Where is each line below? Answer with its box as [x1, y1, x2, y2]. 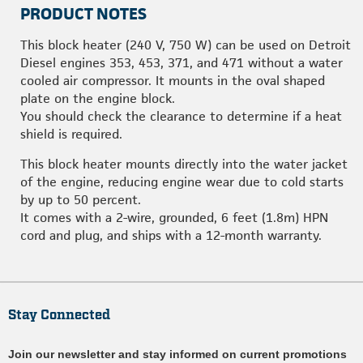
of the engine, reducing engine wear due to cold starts [20, 173, 344, 190]
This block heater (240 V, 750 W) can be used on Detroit [20, 36, 351, 53]
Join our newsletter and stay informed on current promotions [8, 348, 347, 361]
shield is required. [20, 126, 122, 143]
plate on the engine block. [20, 90, 175, 107]
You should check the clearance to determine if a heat [20, 108, 342, 125]
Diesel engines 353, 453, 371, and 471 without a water [20, 54, 343, 71]
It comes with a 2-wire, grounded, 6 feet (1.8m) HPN [20, 209, 328, 226]
